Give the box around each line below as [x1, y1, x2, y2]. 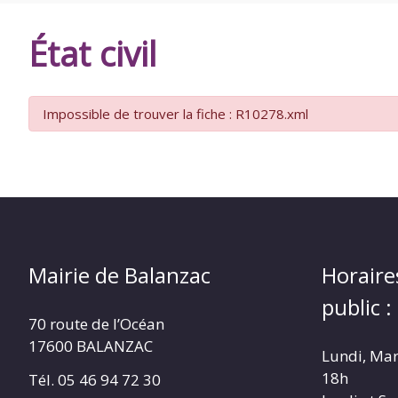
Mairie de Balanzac [28, 260, 211, 291]
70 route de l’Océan [28, 314, 164, 335]
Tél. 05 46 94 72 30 [28, 370, 161, 391]
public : [322, 292, 392, 322]
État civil [28, 29, 156, 76]
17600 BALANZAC [28, 336, 153, 357]
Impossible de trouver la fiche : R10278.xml [43, 105, 308, 123]
